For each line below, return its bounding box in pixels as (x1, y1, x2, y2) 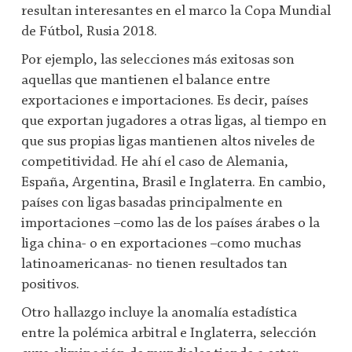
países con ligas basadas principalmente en (21, 196, 283, 211)
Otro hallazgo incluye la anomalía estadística (21, 306, 297, 321)
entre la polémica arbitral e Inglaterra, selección (21, 326, 317, 342)
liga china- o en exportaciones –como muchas (21, 236, 301, 252)
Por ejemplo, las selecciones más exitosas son (21, 53, 295, 68)
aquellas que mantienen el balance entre (21, 73, 270, 89)
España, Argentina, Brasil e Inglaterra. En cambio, (21, 175, 326, 191)
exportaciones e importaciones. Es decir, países (21, 93, 308, 109)
